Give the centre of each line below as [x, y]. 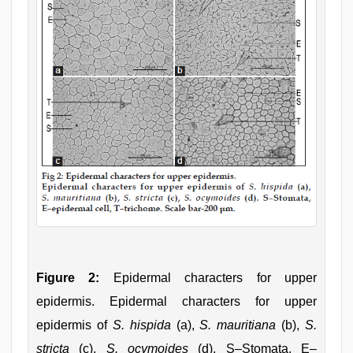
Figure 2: [68, 278]
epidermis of [74, 325]
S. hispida [141, 325]
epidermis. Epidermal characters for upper [176, 302]
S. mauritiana [238, 325]
